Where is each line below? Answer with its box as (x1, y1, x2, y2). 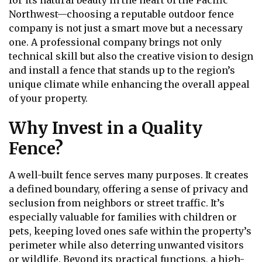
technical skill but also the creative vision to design (9, 50, 253, 63)
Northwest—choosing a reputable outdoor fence (9, 8, 234, 20)
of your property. (9, 92, 88, 105)
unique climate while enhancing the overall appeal (9, 78, 250, 91)
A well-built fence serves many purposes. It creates (9, 168, 249, 181)
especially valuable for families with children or (9, 211, 237, 223)
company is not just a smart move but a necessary (9, 22, 243, 35)
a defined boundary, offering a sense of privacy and (9, 182, 248, 195)
